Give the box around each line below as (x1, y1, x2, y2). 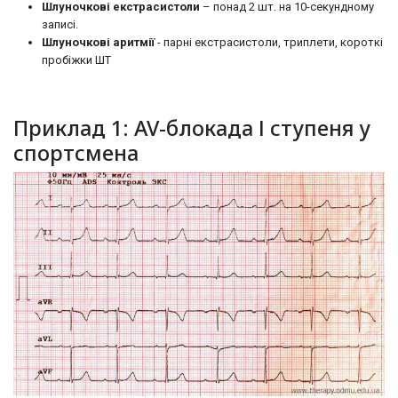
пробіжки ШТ (42, 53, 111, 67)
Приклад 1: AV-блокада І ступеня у (13, 114, 370, 142)
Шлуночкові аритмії (42, 36, 155, 49)
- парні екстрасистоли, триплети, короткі (155, 36, 383, 49)
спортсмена (13, 139, 139, 167)
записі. (42, 18, 78, 31)
